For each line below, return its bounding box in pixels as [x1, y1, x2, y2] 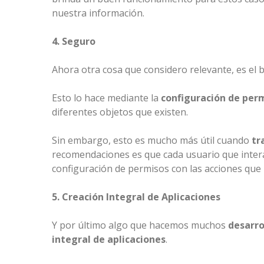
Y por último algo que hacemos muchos [52, 219, 228, 232]
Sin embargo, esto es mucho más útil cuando [52, 134, 252, 147]
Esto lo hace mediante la [52, 91, 161, 105]
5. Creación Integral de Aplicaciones [52, 190, 220, 204]
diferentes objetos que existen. [52, 105, 188, 119]
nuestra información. [52, 6, 144, 20]
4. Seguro [52, 35, 95, 48]
